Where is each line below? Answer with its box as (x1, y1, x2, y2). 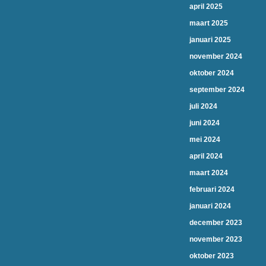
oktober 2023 (189, 252, 234, 260)
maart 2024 (189, 169, 228, 177)
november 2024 (189, 52, 242, 61)
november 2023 (189, 235, 242, 243)
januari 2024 (189, 202, 231, 210)
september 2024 (189, 85, 245, 94)
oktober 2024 (189, 69, 234, 77)
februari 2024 (189, 185, 235, 194)
